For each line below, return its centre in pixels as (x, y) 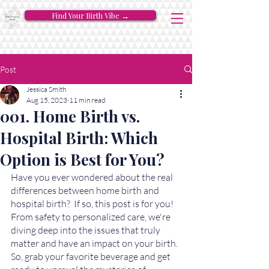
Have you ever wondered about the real (93, 177)
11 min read (87, 100)
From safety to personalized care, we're (92, 217)
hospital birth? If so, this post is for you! (93, 204)
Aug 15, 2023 (47, 100)
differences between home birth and (86, 190)
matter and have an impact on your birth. (95, 243)
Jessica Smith (46, 89)
